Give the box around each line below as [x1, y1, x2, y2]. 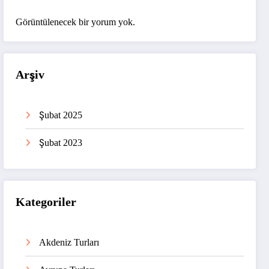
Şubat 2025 [39, 109, 83, 120]
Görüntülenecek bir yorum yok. [16, 16, 136, 27]
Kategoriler [16, 195, 77, 209]
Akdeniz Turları [39, 237, 100, 248]
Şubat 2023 [39, 137, 83, 148]
